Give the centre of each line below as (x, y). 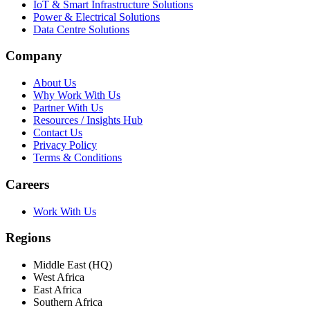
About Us (55, 83)
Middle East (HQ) (73, 265)
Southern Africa (68, 302)
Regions (28, 238)
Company (34, 56)
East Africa (57, 290)
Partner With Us (68, 108)
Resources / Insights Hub (88, 120)
